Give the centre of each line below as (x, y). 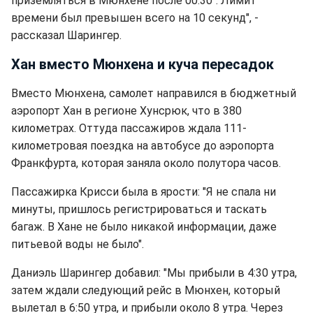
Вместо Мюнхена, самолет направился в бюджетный (154, 93)
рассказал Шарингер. (66, 35)
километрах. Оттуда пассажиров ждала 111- (129, 128)
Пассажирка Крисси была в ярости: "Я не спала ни (144, 192)
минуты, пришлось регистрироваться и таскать (139, 209)
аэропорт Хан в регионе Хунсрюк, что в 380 (126, 111)
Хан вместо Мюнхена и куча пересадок (143, 64)
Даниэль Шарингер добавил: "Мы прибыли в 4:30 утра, (154, 273)
